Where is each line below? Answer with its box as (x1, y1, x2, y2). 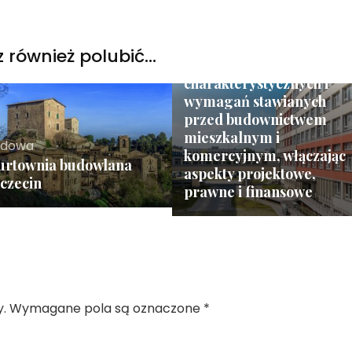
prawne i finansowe (183, 181, 313, 201)
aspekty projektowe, (183, 163, 316, 183)
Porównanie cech (183, 55, 297, 75)
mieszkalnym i (183, 127, 280, 147)
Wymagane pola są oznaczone (9, 299, 203, 317)
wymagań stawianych (183, 91, 326, 111)
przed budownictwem (183, 109, 327, 129)
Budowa (183, 36, 233, 55)
